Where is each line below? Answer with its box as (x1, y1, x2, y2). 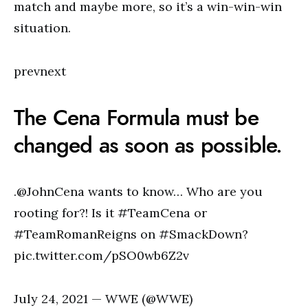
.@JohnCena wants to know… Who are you (14, 184, 263, 199)
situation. (14, 20, 71, 36)
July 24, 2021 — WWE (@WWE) (14, 291, 192, 307)
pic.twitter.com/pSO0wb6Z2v (14, 247, 189, 263)
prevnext (14, 63, 66, 79)
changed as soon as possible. (14, 130, 283, 160)
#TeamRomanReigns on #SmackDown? (14, 226, 248, 242)
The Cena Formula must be (14, 102, 258, 133)
